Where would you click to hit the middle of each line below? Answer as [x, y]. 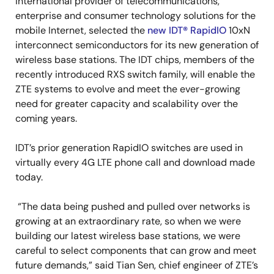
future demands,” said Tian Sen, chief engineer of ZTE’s [137, 265]
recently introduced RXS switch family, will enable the [135, 74]
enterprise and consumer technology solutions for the [135, 16]
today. [30, 177]
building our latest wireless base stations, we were [128, 236]
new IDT [165, 30]
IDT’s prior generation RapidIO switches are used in [129, 148]
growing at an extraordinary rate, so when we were [128, 221]
